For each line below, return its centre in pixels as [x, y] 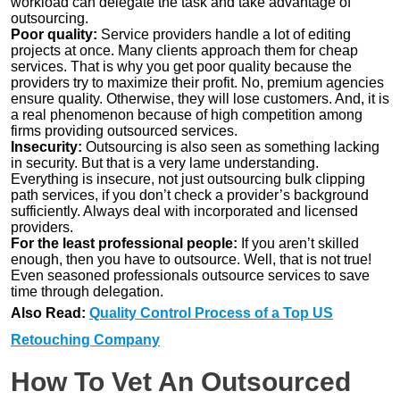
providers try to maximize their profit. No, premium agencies [197, 82]
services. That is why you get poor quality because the [181, 66]
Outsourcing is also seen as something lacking [231, 146]
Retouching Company [85, 339]
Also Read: [50, 312]
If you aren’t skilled [298, 243]
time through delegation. [91, 291]
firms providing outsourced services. [124, 130]
